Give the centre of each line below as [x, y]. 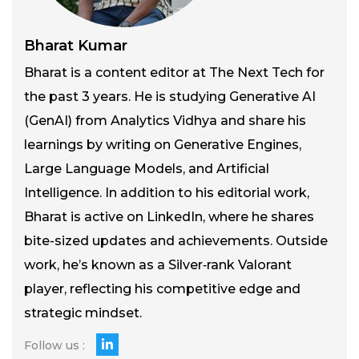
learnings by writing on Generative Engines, [163, 144]
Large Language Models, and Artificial [147, 168]
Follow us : [54, 345]
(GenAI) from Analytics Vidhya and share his [165, 120]
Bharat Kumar [76, 45]
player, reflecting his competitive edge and [162, 288]
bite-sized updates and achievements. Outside [176, 240]
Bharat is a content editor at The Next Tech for [174, 72]
